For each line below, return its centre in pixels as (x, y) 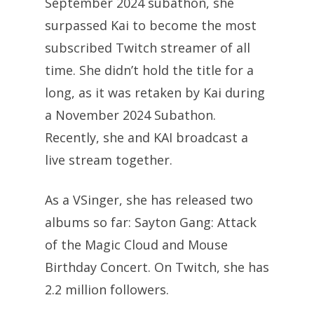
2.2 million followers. (107, 290)
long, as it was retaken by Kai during (155, 93)
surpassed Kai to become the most (151, 26)
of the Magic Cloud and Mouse (136, 245)
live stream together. (109, 160)
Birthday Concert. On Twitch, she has (157, 267)
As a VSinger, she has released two (149, 200)
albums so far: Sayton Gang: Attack (151, 223)
